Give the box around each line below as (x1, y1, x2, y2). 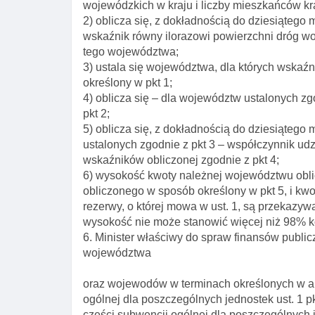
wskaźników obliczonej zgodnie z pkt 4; (83, 154, 279, 166)
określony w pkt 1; (83, 77, 172, 89)
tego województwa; (83, 46, 179, 58)
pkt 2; (83, 108, 110, 120)
